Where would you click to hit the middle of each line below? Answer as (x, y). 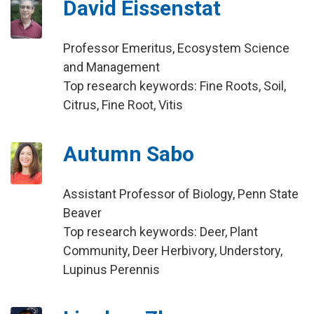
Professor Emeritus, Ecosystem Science (176, 48)
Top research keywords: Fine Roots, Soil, (174, 86)
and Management (111, 67)
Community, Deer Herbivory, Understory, (172, 251)
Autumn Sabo (128, 154)
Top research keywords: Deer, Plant (160, 232)
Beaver (82, 213)
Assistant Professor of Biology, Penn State (180, 194)
